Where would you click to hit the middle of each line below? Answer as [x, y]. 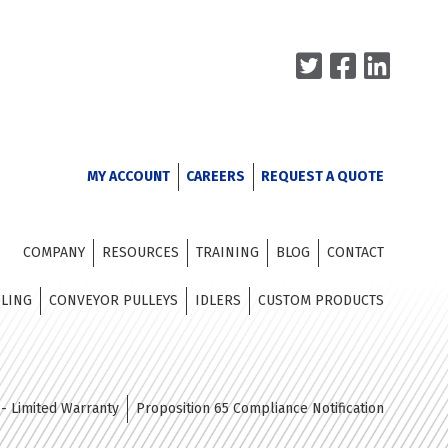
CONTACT [355, 252]
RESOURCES [140, 252]
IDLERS [217, 300]
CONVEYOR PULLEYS [113, 300]
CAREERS [215, 176]
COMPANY [53, 252]
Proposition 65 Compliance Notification [259, 408]
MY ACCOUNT [128, 176]
